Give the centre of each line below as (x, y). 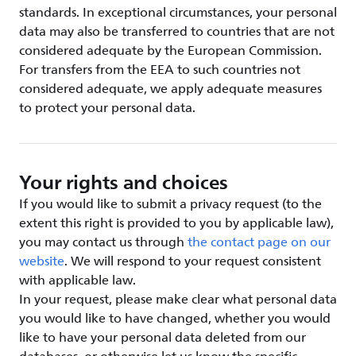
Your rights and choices (124, 182)
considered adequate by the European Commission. (170, 51)
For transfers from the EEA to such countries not (160, 70)
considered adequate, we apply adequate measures (170, 89)
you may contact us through (102, 242)
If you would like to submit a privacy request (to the (170, 204)
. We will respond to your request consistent (193, 261)
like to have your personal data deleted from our (163, 338)
